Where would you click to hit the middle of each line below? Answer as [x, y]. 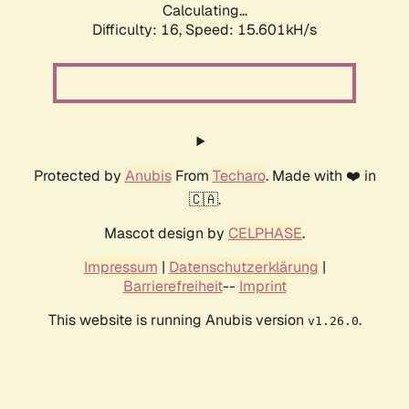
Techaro [239, 176]
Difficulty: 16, [139, 30]
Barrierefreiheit [173, 287]
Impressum [121, 267]
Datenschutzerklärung [243, 267]
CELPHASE [265, 234]
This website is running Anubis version [178, 320]
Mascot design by [166, 234]
